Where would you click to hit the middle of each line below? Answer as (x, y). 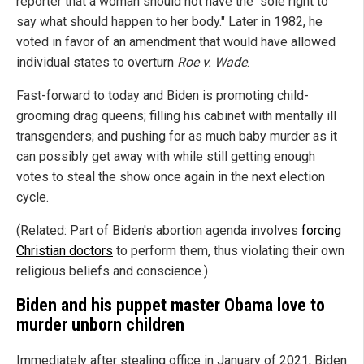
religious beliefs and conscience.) (112, 271)
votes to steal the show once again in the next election (171, 177)
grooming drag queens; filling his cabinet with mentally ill (176, 116)
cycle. (32, 197)
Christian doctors (65, 251)
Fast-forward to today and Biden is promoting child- (162, 96)
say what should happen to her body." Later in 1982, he (169, 22)
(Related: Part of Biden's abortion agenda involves (159, 231)
